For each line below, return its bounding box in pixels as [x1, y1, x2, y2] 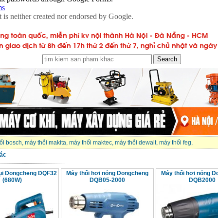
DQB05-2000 [89, 177, 125, 184]
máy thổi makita [24, 139, 66, 146]
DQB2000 [188, 177, 216, 184]
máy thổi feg [159, 139, 191, 146]
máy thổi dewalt [114, 139, 156, 146]
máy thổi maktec [69, 139, 112, 146]
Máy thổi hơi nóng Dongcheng [66, 170, 148, 177]
